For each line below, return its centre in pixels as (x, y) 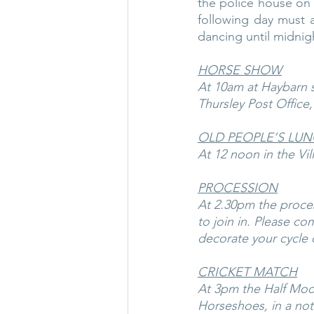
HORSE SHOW (240, 70)
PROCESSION (238, 188)
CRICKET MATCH (247, 272)
